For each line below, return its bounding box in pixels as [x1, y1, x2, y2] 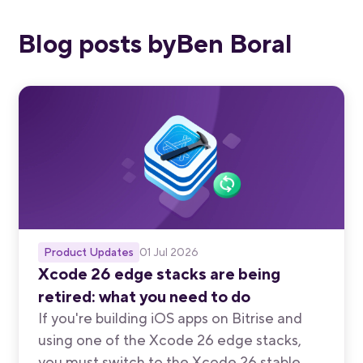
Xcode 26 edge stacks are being [38, 262, 281, 285]
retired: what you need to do [38, 284, 251, 308]
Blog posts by [18, 25, 177, 62]
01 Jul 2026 [139, 244, 199, 261]
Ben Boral [176, 25, 293, 62]
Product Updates [44, 243, 135, 260]
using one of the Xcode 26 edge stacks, [38, 329, 302, 351]
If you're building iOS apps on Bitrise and [38, 307, 303, 329]
